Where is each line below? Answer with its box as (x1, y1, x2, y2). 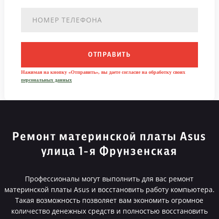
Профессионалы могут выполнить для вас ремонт (25, 174, 194, 183)
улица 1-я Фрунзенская (41, 146, 178, 157)
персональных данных (21, 77, 72, 83)
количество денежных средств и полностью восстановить (11, 206, 208, 216)
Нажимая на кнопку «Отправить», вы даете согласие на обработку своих (21, 69, 185, 75)
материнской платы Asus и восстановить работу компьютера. (4, 185, 215, 194)
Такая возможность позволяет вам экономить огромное (15, 196, 204, 205)
